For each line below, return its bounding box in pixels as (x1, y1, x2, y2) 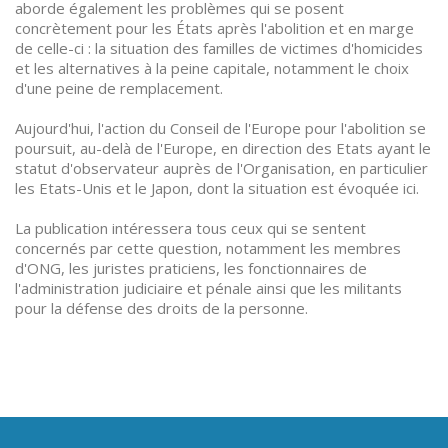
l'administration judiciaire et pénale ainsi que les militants (15, 278, 402, 298)
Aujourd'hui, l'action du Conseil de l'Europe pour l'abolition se (15, 118, 426, 138)
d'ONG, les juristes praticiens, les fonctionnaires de (15, 258, 367, 278)
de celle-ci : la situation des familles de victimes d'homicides (15, 38, 423, 58)
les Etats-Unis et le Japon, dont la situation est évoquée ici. (15, 178, 419, 198)
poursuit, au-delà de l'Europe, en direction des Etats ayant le (15, 138, 431, 158)
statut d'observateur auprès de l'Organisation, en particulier (15, 158, 428, 178)
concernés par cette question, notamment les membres (15, 238, 401, 258)
